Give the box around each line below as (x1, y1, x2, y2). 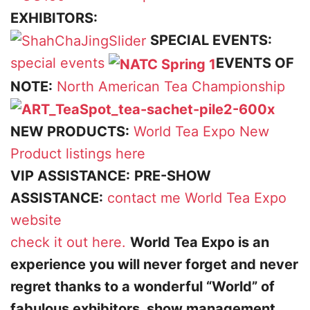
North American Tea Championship (57, 77, 285, 95)
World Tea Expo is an (130, 234, 269, 251)
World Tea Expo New (134, 123, 269, 140)
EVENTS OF (216, 55, 294, 72)
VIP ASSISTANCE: (10, 167, 130, 185)
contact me (107, 190, 181, 207)
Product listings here (10, 145, 145, 163)
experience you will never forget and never (10, 256, 298, 273)
